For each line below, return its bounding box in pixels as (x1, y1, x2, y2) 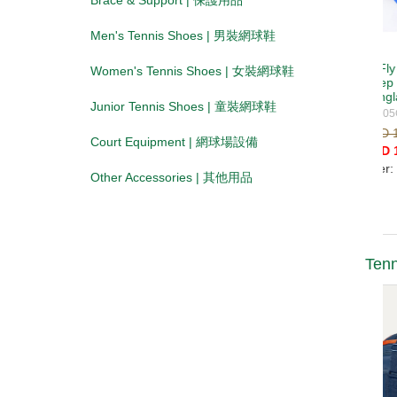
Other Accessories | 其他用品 (90, 170, 253, 185)
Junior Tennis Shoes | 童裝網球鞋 (90, 99, 276, 114)
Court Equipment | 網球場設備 (90, 135, 258, 150)
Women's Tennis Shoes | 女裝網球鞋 (90, 64, 294, 79)
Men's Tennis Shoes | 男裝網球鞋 (90, 28, 276, 43)
